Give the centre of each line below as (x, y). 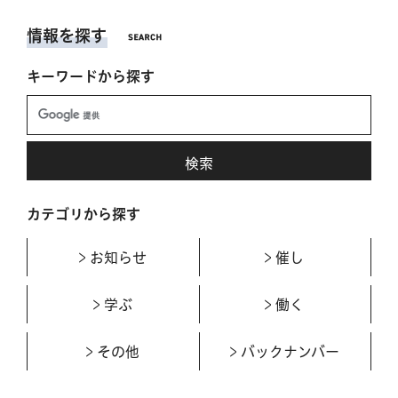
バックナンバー (290, 351)
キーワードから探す (91, 76)
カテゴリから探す (84, 214)
